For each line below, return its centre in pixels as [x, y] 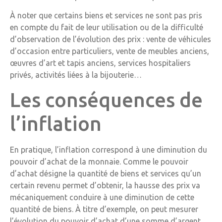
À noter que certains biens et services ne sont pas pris [106, 16]
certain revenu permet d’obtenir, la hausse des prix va [105, 185]
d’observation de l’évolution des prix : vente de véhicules [111, 39]
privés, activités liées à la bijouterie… [76, 75]
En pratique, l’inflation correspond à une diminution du [109, 149]
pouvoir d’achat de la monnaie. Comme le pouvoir [99, 161]
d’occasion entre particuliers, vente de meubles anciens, [110, 51]
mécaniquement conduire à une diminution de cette [102, 197]
